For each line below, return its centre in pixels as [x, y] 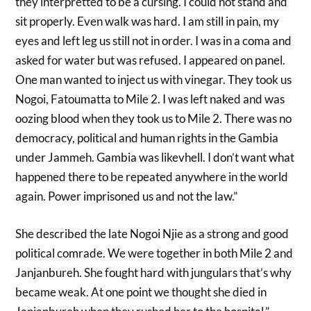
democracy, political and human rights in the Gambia [147, 138]
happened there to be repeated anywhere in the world [152, 177]
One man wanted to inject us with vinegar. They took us [154, 80]
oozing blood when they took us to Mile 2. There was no [154, 119]
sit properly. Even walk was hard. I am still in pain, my [148, 22]
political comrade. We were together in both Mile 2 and [154, 253]
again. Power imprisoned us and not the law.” [127, 196]
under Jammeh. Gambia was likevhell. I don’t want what [155, 158]
